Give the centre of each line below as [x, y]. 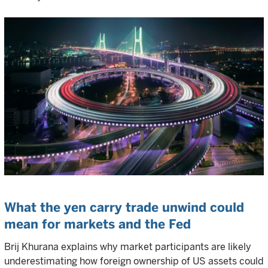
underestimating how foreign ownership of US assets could [134, 261]
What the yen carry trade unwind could [124, 207]
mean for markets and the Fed [98, 224]
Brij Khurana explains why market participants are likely [128, 247]
